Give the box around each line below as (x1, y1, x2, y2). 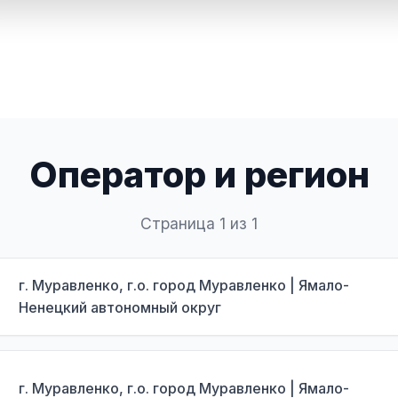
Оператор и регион (28, 153, 370, 196)
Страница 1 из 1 (140, 214, 258, 233)
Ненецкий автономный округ (19, 298, 221, 316)
